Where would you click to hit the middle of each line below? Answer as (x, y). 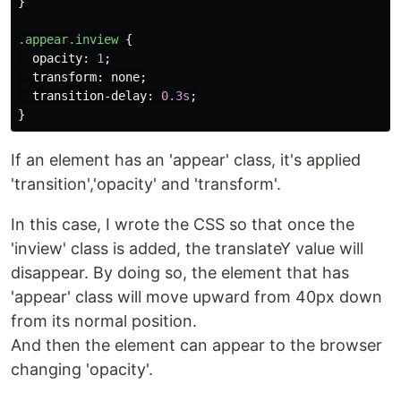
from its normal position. (104, 321)
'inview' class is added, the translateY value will (187, 248)
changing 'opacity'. (82, 369)
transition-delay (90, 96)
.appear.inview (68, 39)
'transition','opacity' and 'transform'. (146, 184)
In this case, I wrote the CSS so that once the (183, 224)
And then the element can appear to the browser (196, 345)
